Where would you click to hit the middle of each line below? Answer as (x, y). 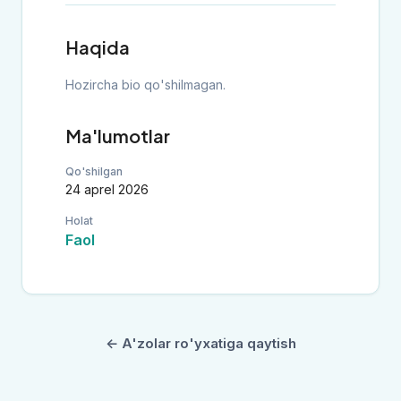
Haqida (98, 47)
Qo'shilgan (94, 171)
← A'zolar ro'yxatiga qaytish (200, 343)
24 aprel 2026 (107, 189)
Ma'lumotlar (118, 136)
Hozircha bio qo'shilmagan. (145, 85)
